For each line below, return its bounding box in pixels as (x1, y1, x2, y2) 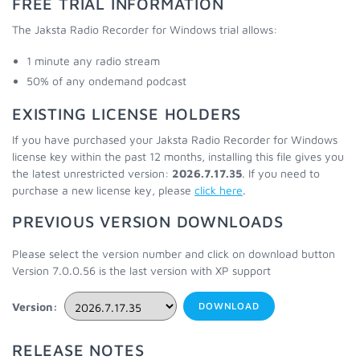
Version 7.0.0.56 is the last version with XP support (12, 264, 271, 277)
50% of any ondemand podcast (27, 74, 186, 88)
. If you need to (242, 166, 320, 180)
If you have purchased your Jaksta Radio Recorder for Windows (12, 133, 337, 146)
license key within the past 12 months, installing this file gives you (12, 149, 344, 163)
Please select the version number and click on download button (12, 247, 335, 260)
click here (194, 183, 243, 197)
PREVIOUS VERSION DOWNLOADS (12, 212, 284, 231)
